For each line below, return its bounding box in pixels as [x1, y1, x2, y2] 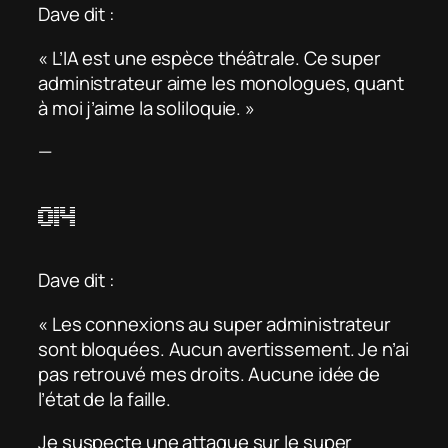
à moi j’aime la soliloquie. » [38, 94, 256, 121]
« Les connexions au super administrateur [38, 310, 391, 337]
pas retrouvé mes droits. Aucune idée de [38, 360, 381, 387]
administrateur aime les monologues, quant [38, 69, 404, 96]
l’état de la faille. [38, 385, 172, 412]
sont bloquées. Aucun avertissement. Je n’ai [38, 335, 409, 362]
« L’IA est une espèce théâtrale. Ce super [38, 44, 381, 71]
